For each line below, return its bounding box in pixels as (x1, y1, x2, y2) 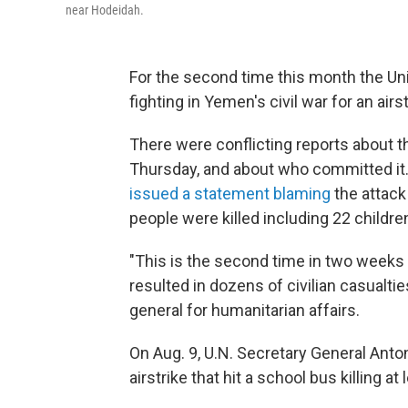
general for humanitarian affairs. (129, 301, 360, 320)
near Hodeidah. (66, 3, 144, 17)
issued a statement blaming (129, 184, 331, 203)
